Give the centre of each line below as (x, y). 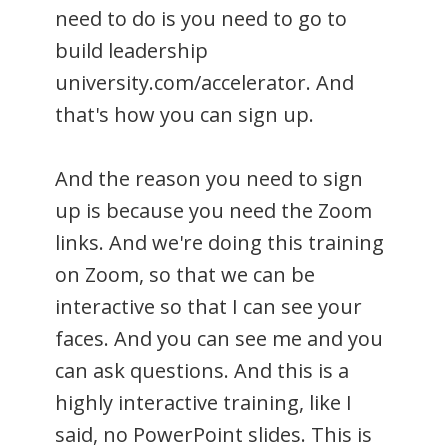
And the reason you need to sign (209, 178)
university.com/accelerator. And (204, 82)
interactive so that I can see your (208, 306)
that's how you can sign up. (184, 114)
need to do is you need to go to (201, 18)
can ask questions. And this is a (202, 370)
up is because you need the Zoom (213, 210)
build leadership (131, 50)
